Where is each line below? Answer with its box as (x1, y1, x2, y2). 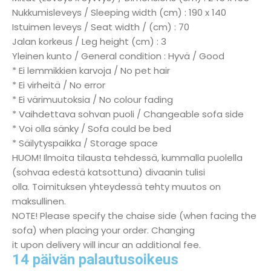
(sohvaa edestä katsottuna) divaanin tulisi (12, 165, 205, 178)
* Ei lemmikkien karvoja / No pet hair (12, 64, 170, 77)
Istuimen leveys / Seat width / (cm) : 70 (12, 20, 189, 33)
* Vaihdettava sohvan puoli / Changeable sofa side (12, 107, 244, 120)
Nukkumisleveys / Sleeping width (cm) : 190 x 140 (12, 5, 226, 19)
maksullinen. (12, 194, 66, 207)
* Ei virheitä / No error (12, 78, 105, 91)
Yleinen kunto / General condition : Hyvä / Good (12, 49, 224, 62)
